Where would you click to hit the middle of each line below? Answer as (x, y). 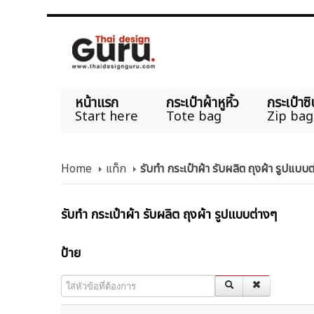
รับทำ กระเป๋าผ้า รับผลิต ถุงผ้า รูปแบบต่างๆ (169, 215)
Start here (107, 117)
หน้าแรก (97, 103)
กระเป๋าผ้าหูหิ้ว (203, 103)
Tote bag (194, 117)
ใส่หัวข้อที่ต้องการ (94, 281)
